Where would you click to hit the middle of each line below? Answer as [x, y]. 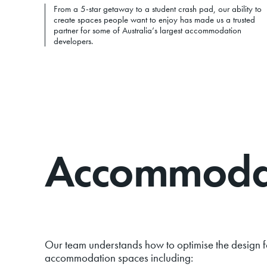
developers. [73, 41]
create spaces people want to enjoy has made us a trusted [154, 20]
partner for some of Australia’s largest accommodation [147, 30]
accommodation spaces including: [119, 258]
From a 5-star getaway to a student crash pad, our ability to [157, 9]
